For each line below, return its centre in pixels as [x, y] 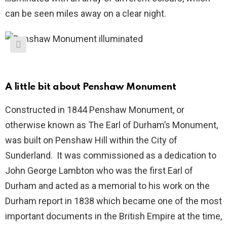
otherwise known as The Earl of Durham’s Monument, [111, 125]
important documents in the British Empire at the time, [113, 216]
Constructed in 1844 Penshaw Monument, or [95, 109]
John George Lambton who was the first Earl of [99, 170]
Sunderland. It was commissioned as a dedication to [111, 155]
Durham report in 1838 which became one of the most [113, 201]
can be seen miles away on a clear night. [86, 13]
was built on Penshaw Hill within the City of [91, 140]
